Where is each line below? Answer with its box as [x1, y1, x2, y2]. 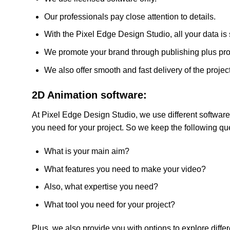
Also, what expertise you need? [44, 182, 158, 191]
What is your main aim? [44, 147, 129, 156]
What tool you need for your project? [44, 200, 175, 209]
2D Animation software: [32, 89, 147, 101]
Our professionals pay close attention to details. [44, 12, 216, 21]
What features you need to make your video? [44, 164, 206, 174]
